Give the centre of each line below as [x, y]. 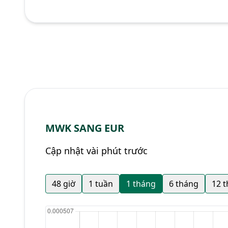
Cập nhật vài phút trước [96, 151]
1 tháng [141, 184]
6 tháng [184, 184]
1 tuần [101, 184]
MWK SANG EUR [85, 128]
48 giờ [64, 184]
